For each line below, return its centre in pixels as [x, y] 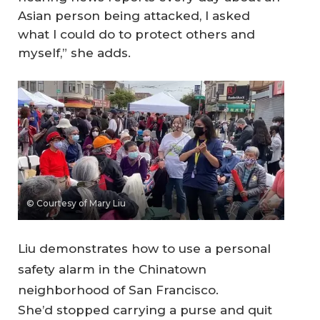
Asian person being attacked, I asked [134, 16]
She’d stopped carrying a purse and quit [145, 310]
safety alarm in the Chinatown [112, 269]
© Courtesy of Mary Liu [76, 204]
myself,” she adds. [74, 53]
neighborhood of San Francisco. [118, 290]
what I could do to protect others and [136, 35]
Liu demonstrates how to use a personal [144, 248]
